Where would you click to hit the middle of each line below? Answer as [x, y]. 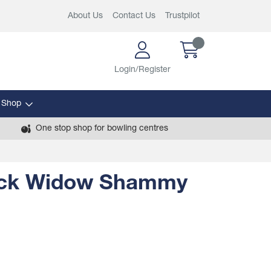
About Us [85, 16]
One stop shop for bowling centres [102, 129]
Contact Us [134, 16]
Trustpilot [182, 16]
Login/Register [142, 70]
